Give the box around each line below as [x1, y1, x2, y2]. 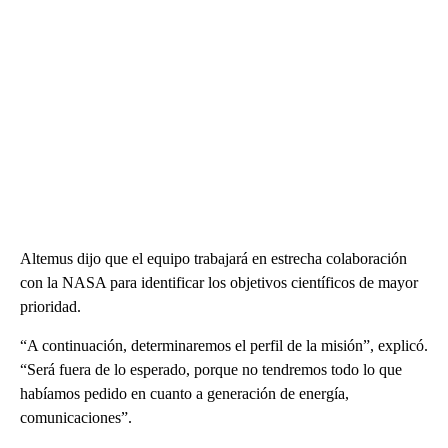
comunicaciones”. [20, 409, 132, 426]
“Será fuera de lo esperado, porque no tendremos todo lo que [20, 361, 402, 378]
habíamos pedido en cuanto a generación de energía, [20, 385, 349, 402]
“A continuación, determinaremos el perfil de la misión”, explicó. [20, 337, 428, 354]
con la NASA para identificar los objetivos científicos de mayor [20, 274, 418, 291]
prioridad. [20, 298, 81, 315]
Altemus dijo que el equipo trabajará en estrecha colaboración [20, 250, 407, 267]
